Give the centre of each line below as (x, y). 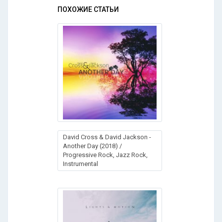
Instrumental (81, 164)
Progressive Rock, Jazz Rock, (105, 155)
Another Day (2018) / (92, 146)
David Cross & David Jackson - (107, 137)
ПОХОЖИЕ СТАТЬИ (88, 9)
